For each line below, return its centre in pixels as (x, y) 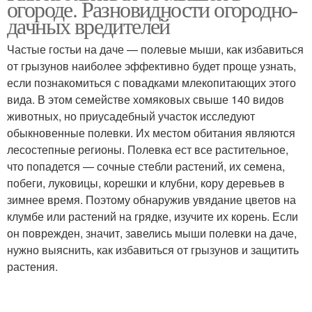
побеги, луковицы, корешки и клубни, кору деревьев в (146, 183)
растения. (32, 266)
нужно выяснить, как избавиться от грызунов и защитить (153, 250)
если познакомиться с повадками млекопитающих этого (151, 83)
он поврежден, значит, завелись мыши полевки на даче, (152, 233)
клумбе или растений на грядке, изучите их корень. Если (153, 216)
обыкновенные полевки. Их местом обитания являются (151, 133)
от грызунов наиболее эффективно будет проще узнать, (151, 66)
